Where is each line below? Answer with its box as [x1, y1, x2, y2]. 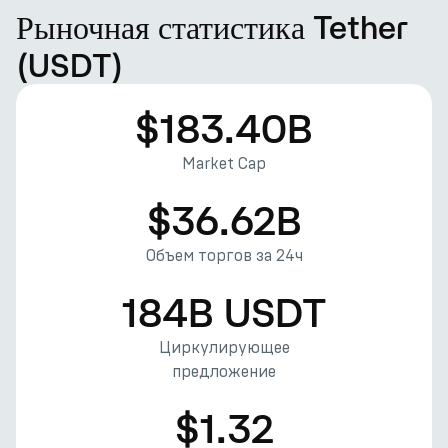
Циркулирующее [158, 338, 290, 357]
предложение [172, 362, 276, 381]
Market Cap [182, 154, 266, 173]
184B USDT [121, 289, 327, 335]
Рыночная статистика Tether [16, 9, 408, 45]
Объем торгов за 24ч [145, 246, 303, 265]
